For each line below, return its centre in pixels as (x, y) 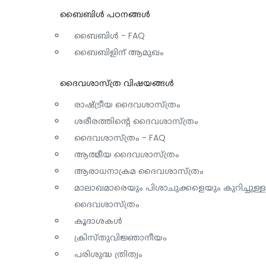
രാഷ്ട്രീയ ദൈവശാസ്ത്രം (127, 104)
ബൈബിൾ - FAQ (109, 35)
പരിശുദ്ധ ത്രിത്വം (108, 254)
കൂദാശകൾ (98, 221)
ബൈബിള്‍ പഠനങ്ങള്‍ (105, 14)
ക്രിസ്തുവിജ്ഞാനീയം (120, 237)
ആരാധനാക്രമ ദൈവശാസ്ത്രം (139, 171)
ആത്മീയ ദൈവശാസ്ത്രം (126, 154)
